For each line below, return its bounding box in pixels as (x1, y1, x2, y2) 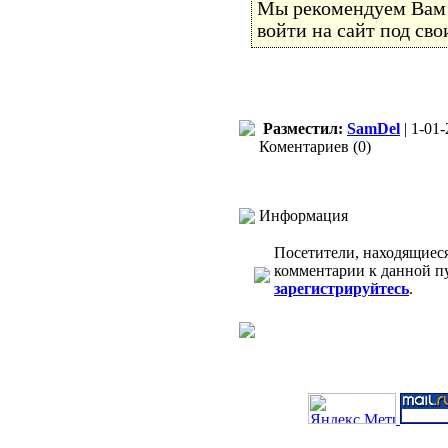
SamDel (347, 120, 400, 137)
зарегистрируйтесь (274, 280, 409, 297)
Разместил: (263, 120, 343, 137)
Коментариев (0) (259, 138, 379, 155)
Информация (259, 207, 348, 224)
